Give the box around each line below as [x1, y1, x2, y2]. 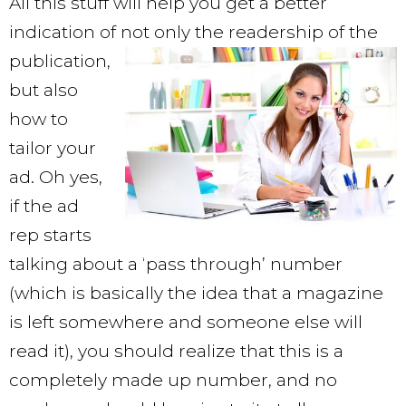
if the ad [9, 196, 79, 217]
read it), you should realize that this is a [9, 341, 343, 362]
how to [9, 109, 68, 130]
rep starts [9, 225, 92, 246]
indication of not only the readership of [9, 22, 349, 43]
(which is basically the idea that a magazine [9, 283, 383, 304]
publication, [9, 51, 111, 72]
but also [9, 80, 78, 101]
